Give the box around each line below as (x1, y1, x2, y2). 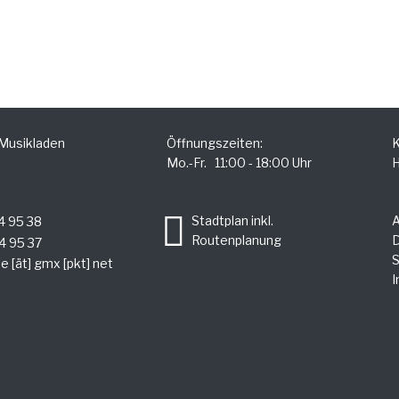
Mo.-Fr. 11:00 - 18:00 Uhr (167, 154, 312, 170)
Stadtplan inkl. (191, 212, 273, 228)
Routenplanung (191, 232, 281, 248)
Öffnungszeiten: (167, 134, 263, 151)
